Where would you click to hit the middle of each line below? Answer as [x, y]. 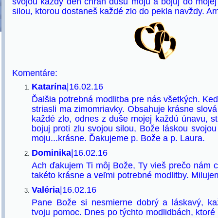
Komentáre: [35, 73]
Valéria [46, 190]
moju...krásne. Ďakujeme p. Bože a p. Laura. [118, 138]
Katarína [49, 87]
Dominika [51, 153]
